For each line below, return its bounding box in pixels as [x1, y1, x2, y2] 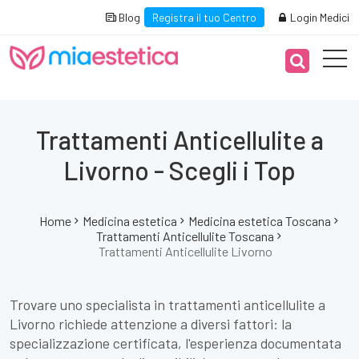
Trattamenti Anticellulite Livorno [98, 244, 272, 259]
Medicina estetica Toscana [188, 213, 331, 228]
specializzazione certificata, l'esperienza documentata [10, 334, 341, 352]
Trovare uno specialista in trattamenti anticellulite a [10, 296, 325, 313]
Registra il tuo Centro [152, 10, 256, 24]
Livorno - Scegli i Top [63, 155, 296, 185]
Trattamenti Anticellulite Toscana [96, 228, 274, 244]
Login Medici [288, 10, 349, 24]
